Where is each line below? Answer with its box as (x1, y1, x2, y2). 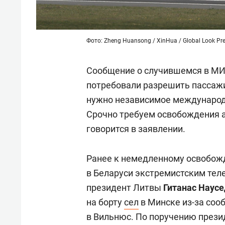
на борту (86, 197, 124, 207)
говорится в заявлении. (86, 124, 185, 134)
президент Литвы (86, 182, 163, 193)
